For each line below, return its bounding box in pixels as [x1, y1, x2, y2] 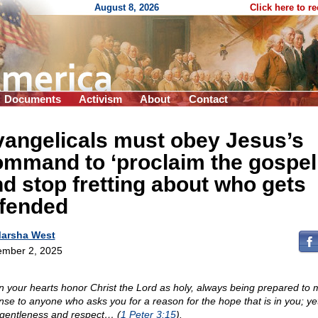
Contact [189, 93, 228, 105]
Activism [79, 93, 122, 105]
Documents [4, 93, 61, 105]
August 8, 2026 [94, 2, 159, 13]
